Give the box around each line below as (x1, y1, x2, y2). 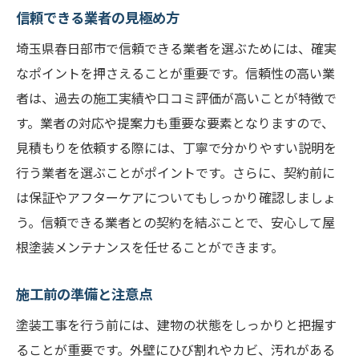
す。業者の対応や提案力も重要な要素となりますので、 (16, 113, 334, 132)
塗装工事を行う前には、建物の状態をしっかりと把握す (16, 315, 337, 334)
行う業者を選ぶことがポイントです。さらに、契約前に (16, 163, 335, 182)
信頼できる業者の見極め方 (16, 7, 179, 27)
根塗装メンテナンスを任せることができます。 (16, 237, 284, 256)
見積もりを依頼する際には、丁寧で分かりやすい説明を (16, 138, 337, 157)
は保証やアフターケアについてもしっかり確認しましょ (16, 188, 336, 207)
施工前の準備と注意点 (16, 284, 152, 304)
